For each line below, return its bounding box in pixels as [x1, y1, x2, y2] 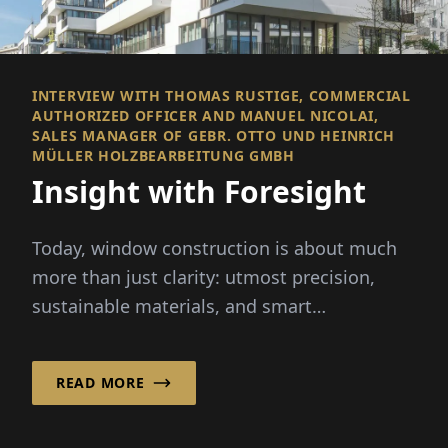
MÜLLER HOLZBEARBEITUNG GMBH [32, 145, 295, 165]
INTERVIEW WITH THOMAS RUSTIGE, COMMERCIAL [32, 85, 411, 105]
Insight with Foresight [32, 170, 366, 212]
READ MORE [56, 372, 145, 392]
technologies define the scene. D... [32, 322, 324, 347]
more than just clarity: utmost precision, [32, 264, 375, 289]
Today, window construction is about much [32, 235, 397, 260]
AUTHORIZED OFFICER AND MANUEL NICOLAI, [32, 105, 379, 125]
